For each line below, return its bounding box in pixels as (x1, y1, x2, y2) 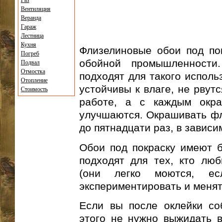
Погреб (21, 50, 39, 57)
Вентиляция (21, 5, 51, 12)
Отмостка (21, 68, 45, 75)
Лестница (21, 32, 44, 39)
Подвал (21, 59, 40, 66)
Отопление (21, 77, 48, 84)
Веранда (21, 14, 41, 21)
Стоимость (21, 86, 48, 93)
